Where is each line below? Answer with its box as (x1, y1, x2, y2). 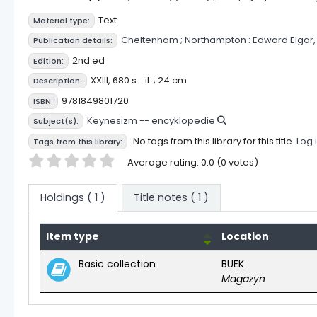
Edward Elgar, (253, 33, 316, 47)
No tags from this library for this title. (133, 134, 294, 148)
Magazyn (221, 271, 265, 286)
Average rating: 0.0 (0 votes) (127, 156, 258, 169)
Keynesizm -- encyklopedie (87, 114, 215, 127)
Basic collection (79, 256, 156, 271)
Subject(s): (33, 115, 79, 127)
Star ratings (13, 153, 87, 169)
